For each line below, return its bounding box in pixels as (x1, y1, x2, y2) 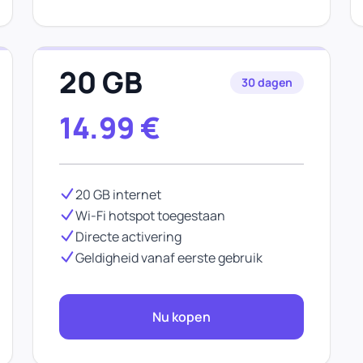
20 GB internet (75, 186, 161, 203)
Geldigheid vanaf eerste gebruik (75, 249, 263, 267)
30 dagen (241, 75, 293, 90)
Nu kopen (152, 308, 211, 326)
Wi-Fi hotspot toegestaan (75, 207, 225, 224)
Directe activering (75, 228, 181, 246)
